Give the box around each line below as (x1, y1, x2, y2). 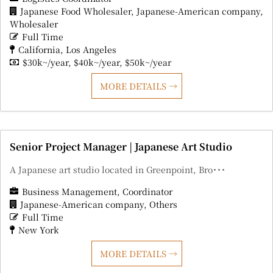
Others (149, 198, 177, 211)
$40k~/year (74, 56, 119, 69)
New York (18, 224, 59, 236)
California (18, 43, 60, 56)
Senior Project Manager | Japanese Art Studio (10, 140, 232, 154)
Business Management (22, 185, 117, 198)
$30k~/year (23, 56, 68, 69)
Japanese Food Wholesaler (20, 5, 131, 18)
